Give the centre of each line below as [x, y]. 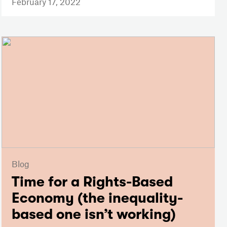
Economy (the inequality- [97, 198]
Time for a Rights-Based [92, 182]
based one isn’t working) [93, 215]
